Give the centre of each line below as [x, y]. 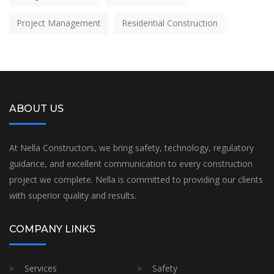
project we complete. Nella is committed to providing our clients [136, 179]
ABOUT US [36, 108]
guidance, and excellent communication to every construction [131, 163]
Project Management [59, 23]
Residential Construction [170, 23]
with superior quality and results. [73, 195]
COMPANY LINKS [52, 229]
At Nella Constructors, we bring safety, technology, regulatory [131, 147]
